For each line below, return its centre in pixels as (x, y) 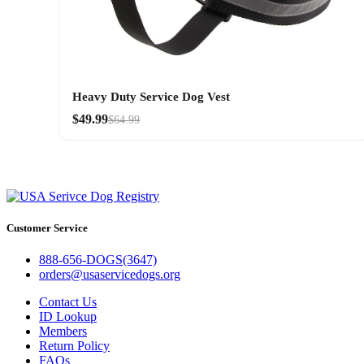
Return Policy (74, 346)
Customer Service (47, 228)
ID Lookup (68, 317)
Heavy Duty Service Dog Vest (151, 97)
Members (63, 331)
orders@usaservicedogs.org (110, 275)
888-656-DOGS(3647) (98, 260)
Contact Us (68, 302)
